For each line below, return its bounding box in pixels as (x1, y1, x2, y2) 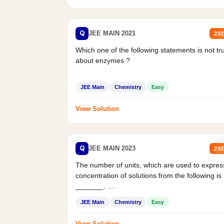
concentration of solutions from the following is (75, 171, 222, 179)
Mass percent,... (75, 192, 127, 200)
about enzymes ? (75, 56, 130, 64)
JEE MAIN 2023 (88, 144, 136, 152)
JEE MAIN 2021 (88, 29, 136, 37)
